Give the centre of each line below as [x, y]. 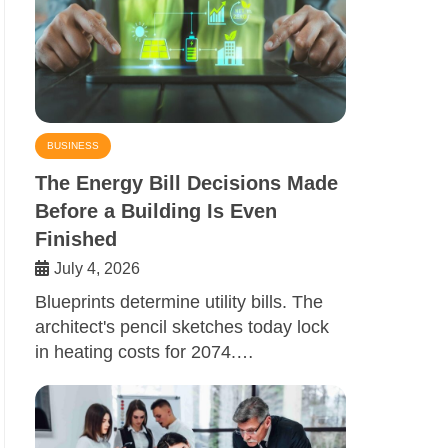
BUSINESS [73, 145]
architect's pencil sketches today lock [182, 326]
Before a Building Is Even [156, 210]
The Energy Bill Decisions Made [186, 182]
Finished [76, 238]
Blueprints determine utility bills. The [179, 301]
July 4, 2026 [97, 268]
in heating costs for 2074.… [144, 351]
